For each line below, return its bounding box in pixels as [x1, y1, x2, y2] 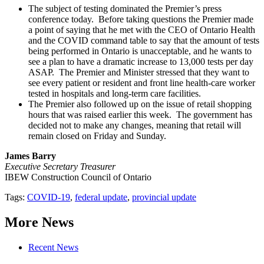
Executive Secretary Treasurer [5, 161, 115, 171]
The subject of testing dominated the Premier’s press [28, 3, 222, 14]
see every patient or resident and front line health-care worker [28, 77, 255, 88]
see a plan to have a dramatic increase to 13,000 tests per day [28, 56, 253, 67]
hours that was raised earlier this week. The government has [28, 109, 252, 120]
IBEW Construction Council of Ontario [5, 171, 151, 182]
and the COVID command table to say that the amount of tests [28, 35, 259, 45]
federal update [75, 192, 127, 202]
